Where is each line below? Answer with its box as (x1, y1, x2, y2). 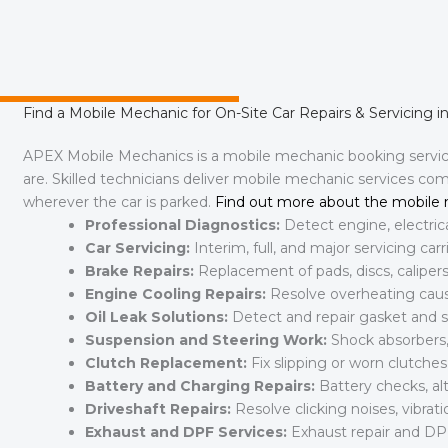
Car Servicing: (85, 239, 190, 258)
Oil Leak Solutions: (85, 308, 228, 327)
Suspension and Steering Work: (85, 331, 327, 350)
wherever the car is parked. (23, 193, 215, 212)
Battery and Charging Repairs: (85, 377, 315, 396)
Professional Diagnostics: (85, 216, 280, 235)
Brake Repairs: (85, 262, 194, 281)
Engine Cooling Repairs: (85, 285, 266, 304)
